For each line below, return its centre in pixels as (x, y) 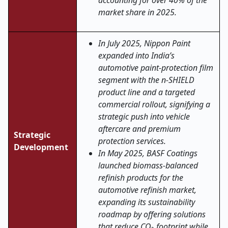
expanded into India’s (136, 55)
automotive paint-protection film (156, 68)
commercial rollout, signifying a (154, 104)
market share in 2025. (137, 12)
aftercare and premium (139, 129)
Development (41, 147)
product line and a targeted (147, 92)
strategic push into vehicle (144, 117)
